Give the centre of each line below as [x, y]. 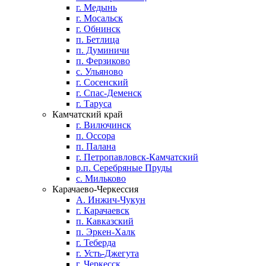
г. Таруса [94, 104]
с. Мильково [101, 178]
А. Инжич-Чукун [111, 200]
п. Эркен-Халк [106, 232]
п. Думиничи [103, 50]
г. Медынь [96, 7]
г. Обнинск [98, 29]
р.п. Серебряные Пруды [124, 168]
